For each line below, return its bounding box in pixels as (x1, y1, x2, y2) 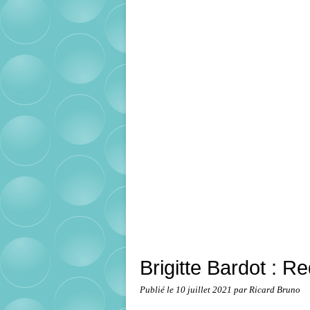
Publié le (140, 285, 176, 295)
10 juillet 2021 (176, 285, 234, 295)
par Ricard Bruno (234, 285, 300, 295)
